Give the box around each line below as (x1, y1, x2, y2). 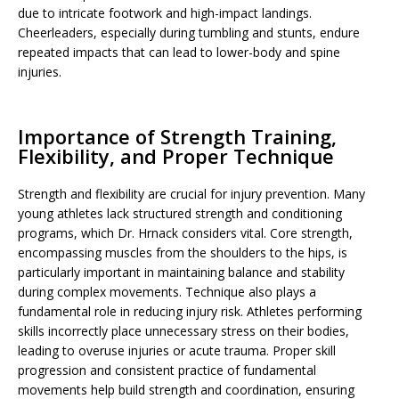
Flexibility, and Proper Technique (18, 142, 334, 169)
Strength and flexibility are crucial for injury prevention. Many (18, 185, 365, 202)
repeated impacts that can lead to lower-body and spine (18, 44, 340, 61)
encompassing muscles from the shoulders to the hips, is (18, 244, 347, 261)
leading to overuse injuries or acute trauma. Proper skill (18, 342, 336, 359)
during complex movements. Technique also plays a (18, 283, 316, 300)
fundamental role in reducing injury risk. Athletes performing (18, 303, 362, 320)
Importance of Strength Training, (18, 123, 337, 150)
